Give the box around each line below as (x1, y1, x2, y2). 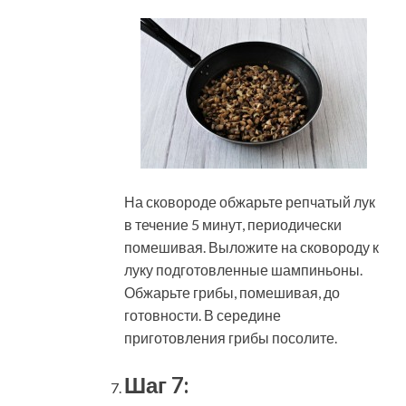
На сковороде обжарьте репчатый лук (124, 193, 375, 211)
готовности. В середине (124, 306, 281, 324)
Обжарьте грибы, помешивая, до (124, 284, 340, 302)
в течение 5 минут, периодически (124, 216, 342, 234)
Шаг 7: (124, 372, 188, 399)
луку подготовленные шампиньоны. (124, 261, 362, 279)
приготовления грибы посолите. (124, 329, 337, 347)
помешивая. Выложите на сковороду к (124, 238, 379, 256)
